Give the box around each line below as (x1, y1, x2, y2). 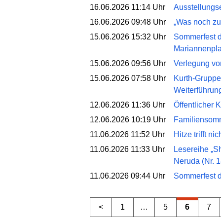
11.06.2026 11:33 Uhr (90, 145, 165, 153)
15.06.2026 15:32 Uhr (90, 32, 166, 41)
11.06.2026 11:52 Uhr (90, 130, 165, 139)
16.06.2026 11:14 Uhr (90, 2, 165, 11)
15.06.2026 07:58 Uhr (90, 74, 166, 82)
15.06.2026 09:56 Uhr (90, 59, 166, 68)
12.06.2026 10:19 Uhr (90, 115, 166, 124)
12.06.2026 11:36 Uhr (90, 100, 165, 109)
